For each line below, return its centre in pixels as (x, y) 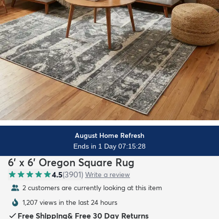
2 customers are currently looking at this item (92, 187)
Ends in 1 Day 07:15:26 (109, 146)
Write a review (108, 174)
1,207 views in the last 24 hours (70, 202)
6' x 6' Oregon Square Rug (71, 162)
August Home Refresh (109, 135)
